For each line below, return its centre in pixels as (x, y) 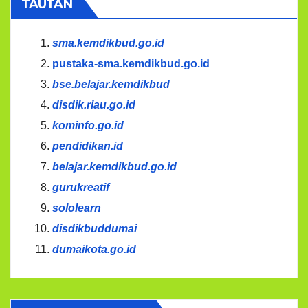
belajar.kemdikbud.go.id (114, 167)
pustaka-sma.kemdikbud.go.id (131, 64)
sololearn (77, 208)
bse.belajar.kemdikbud (111, 84)
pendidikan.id (88, 146)
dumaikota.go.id (94, 249)
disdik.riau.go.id (94, 105)
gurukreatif (81, 187)
